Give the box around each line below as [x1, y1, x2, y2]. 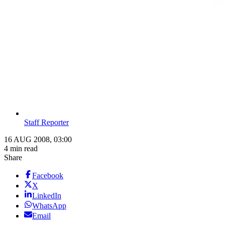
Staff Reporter [24, 118, 69, 127]
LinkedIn [32, 191, 61, 200]
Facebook [32, 171, 63, 180]
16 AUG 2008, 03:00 [4, 135, 72, 144]
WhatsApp [32, 201, 66, 210]
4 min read [4, 144, 38, 153]
